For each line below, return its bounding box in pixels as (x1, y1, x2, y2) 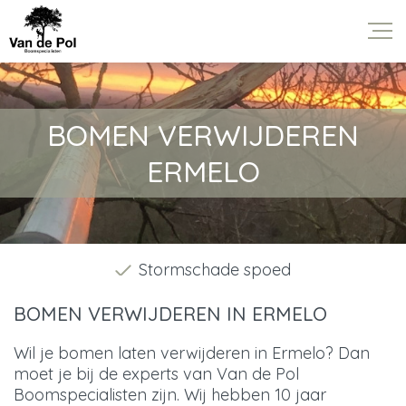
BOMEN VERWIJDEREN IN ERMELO (14, 301, 327, 325)
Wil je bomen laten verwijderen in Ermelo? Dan (14, 342, 370, 363)
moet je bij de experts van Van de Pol (14, 362, 299, 384)
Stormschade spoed (139, 258, 291, 280)
